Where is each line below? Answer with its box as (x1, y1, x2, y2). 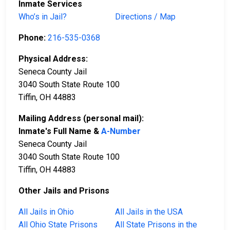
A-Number (101, 126, 141, 137)
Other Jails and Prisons (18, 186, 109, 196)
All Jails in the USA (115, 207, 183, 217)
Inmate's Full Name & (18, 126, 101, 137)
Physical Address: (18, 54, 88, 64)
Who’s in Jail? (18, 12, 67, 22)
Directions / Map (115, 12, 176, 22)
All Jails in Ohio (18, 207, 74, 217)
